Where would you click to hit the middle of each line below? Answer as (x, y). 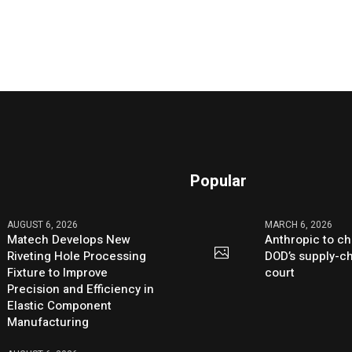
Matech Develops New (69, 239)
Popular (219, 181)
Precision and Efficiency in (81, 289)
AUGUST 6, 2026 (43, 224)
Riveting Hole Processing (77, 256)
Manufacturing (48, 322)
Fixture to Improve (58, 272)
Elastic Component (60, 305)
